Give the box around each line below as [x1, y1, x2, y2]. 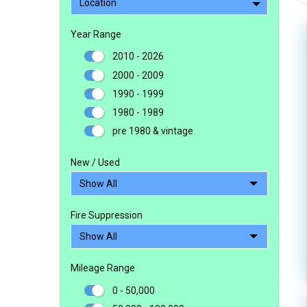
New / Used [71, 157, 120, 169]
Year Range [71, 29, 121, 40]
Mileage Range [71, 262, 135, 274]
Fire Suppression [71, 210, 143, 221]
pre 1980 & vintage [112, 125, 193, 137]
